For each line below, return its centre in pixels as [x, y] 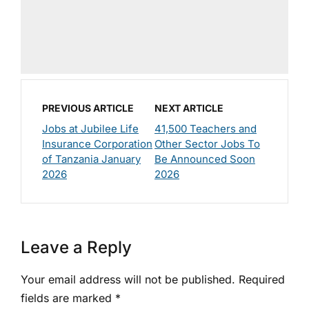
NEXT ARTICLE [189, 108]
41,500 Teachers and [206, 128]
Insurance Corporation [97, 143]
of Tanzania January [91, 159]
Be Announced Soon [205, 159]
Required [262, 279]
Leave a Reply [76, 247]
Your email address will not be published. [128, 279]
